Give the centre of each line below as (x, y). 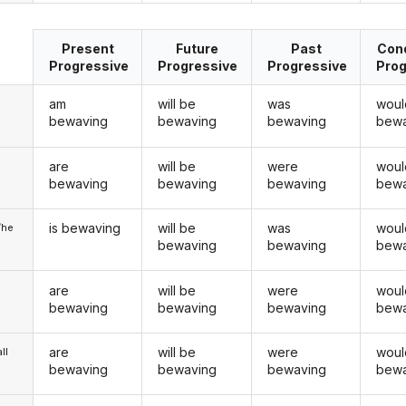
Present (87, 48)
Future (197, 48)
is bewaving (84, 228)
